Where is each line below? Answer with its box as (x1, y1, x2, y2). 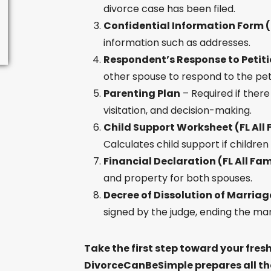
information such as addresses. (103, 36, 250, 50)
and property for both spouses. (103, 171, 252, 185)
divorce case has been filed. (103, 2, 235, 16)
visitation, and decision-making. (103, 103, 252, 117)
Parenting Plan (103, 87, 180, 100)
